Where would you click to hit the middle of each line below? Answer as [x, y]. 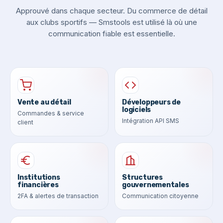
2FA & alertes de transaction [58, 196]
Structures [142, 177]
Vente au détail [44, 102]
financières [38, 185]
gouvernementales [156, 185]
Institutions [39, 177]
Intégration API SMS [151, 120]
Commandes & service [51, 113]
